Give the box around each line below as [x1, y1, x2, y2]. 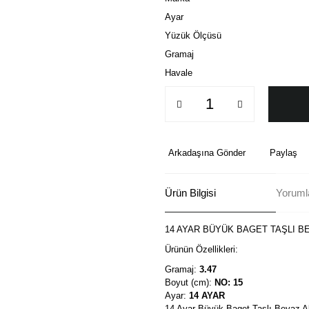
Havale [165, 68, 192, 78]
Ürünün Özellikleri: [165, 244, 238, 255]
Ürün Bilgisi [165, 186, 216, 199]
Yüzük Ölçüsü [165, 30, 221, 41]
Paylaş [270, 148, 297, 158]
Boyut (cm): [165, 277, 215, 288]
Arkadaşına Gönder [168, 148, 246, 158]
